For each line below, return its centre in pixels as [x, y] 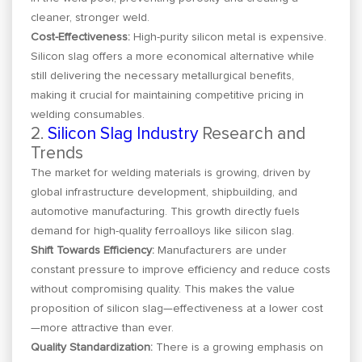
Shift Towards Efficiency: [93, 250]
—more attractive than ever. [103, 328]
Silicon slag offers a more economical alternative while [173, 56]
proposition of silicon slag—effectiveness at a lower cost [177, 308]
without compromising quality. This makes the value [163, 289]
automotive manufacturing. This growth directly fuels [166, 211]
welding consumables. [88, 114]
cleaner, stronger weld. [90, 17]
